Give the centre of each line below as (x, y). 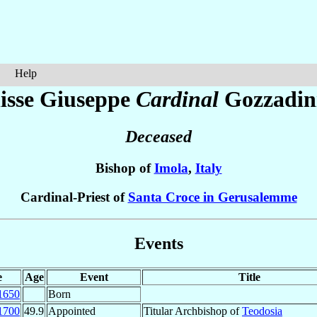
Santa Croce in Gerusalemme (212, 197)
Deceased (158, 137)
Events (158, 243)
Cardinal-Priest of (74, 197)
